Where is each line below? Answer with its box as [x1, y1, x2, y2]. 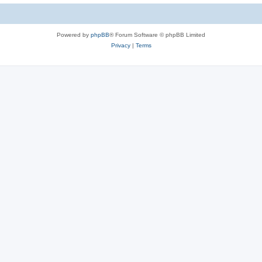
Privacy [111, 42, 130, 49]
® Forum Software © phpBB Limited [109, 31, 205, 38]
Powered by [57, 31, 91, 38]
